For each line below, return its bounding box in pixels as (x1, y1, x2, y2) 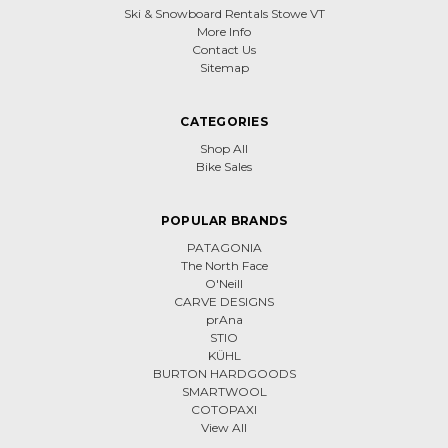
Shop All (200, 141, 248, 157)
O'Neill (205, 276, 243, 292)
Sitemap (199, 60, 249, 76)
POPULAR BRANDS (160, 213, 288, 229)
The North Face (180, 258, 268, 274)
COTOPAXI (191, 402, 257, 418)
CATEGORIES (180, 114, 268, 130)
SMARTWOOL (181, 384, 267, 400)
